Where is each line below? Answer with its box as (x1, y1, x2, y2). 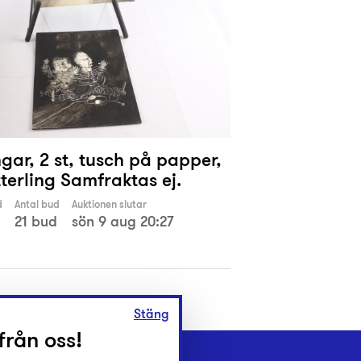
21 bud (15, 211, 57, 232)
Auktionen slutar (72, 197, 147, 212)
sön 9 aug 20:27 (72, 211, 174, 232)
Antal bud (15, 197, 60, 212)
